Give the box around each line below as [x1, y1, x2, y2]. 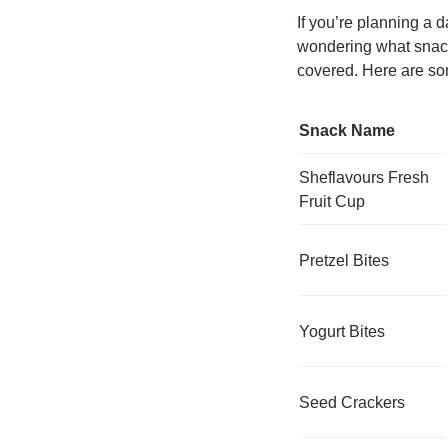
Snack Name [299, 121, 395, 139]
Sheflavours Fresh [299, 168, 429, 186]
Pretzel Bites [299, 251, 389, 269]
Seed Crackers [299, 393, 405, 411]
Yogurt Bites [299, 322, 385, 340]
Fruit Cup [299, 192, 365, 210]
